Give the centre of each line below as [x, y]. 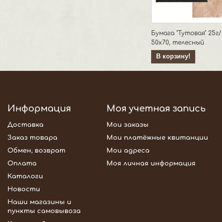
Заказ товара [32, 138]
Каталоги [25, 177]
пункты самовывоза [44, 211]
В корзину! [173, 56]
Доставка [26, 125]
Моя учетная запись [156, 109]
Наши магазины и [39, 202]
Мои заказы [128, 125]
